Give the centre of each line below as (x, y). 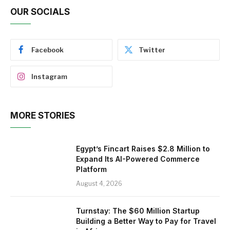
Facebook (47, 50)
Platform (91, 169)
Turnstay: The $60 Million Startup (138, 211)
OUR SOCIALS (40, 12)
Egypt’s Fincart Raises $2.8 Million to (143, 149)
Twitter (152, 50)
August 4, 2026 (99, 184)
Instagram (49, 77)
